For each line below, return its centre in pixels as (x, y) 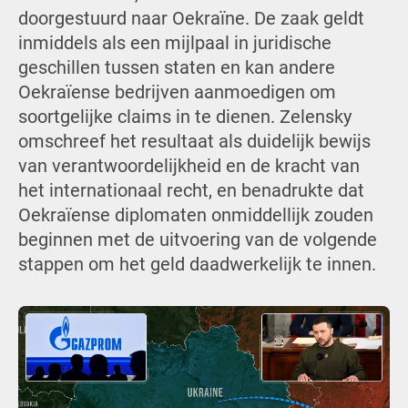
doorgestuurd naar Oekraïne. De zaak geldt (191, 19)
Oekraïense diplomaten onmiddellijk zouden (195, 216)
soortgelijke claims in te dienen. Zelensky (184, 117)
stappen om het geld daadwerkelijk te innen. (197, 265)
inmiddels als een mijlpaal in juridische (174, 44)
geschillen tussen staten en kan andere (176, 68)
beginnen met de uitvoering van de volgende (197, 240)
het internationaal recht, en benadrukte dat (191, 191)
